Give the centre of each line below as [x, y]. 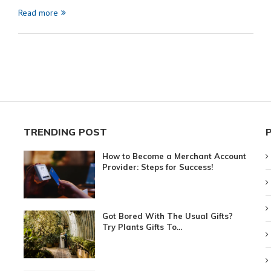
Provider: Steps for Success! [158, 167]
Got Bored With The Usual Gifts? [168, 216]
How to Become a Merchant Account [175, 156]
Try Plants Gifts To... [142, 227]
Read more [38, 12]
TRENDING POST [65, 132]
